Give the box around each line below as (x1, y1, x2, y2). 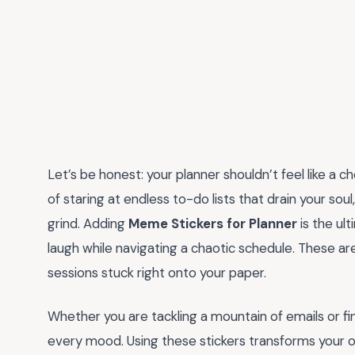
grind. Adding (48, 215, 128, 232)
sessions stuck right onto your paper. (48, 264, 266, 281)
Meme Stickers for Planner (128, 215, 297, 232)
